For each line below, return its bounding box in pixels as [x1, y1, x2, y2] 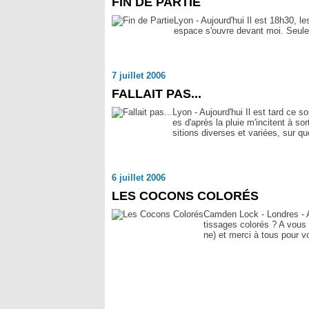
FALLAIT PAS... [112, 87, 201, 101]
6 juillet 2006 [112, 172, 166, 183]
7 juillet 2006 [112, 70, 166, 81]
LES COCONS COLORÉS [112, 189, 259, 203]
